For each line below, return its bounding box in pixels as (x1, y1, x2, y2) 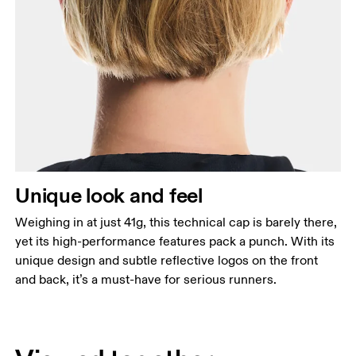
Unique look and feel (15, 181, 203, 208)
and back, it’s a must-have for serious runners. (15, 271, 277, 288)
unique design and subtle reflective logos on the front (15, 252, 319, 269)
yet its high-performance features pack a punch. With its (15, 233, 335, 250)
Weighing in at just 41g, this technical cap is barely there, (15, 214, 338, 230)
